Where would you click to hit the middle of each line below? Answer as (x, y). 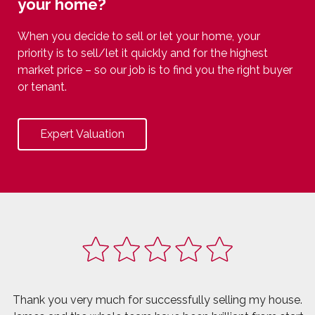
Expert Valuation (82, 134)
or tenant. (42, 87)
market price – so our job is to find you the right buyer (155, 70)
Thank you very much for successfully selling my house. (157, 300)
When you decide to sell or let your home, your (139, 37)
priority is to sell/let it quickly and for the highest (143, 53)
